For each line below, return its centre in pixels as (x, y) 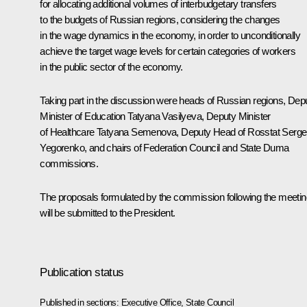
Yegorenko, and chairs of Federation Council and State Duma (164, 147)
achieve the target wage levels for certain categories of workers (168, 51)
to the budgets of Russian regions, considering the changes (160, 19)
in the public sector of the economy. (111, 66)
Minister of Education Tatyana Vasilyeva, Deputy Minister (155, 116)
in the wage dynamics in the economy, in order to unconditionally (170, 35)
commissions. (69, 163)
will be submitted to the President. (108, 212)
